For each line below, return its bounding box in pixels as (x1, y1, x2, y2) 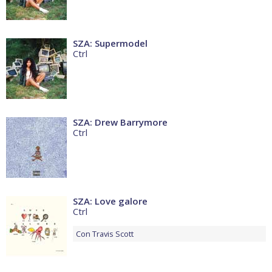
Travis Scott (92, 228, 134, 240)
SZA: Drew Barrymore (73, 116, 168, 129)
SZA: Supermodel (73, 37, 148, 50)
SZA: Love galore (73, 195, 148, 208)
